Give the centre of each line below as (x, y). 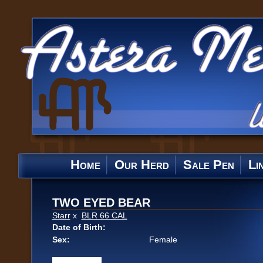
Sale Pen (208, 165)
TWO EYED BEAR (101, 203)
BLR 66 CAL (104, 215)
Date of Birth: (79, 227)
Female (163, 240)
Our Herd (141, 165)
